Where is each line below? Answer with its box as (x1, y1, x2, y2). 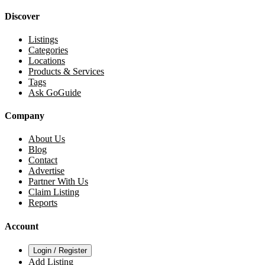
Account (5, 221, 38, 231)
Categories (28, 44, 68, 55)
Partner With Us (28, 176, 88, 187)
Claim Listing (28, 187, 79, 198)
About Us (28, 134, 65, 144)
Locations (28, 55, 65, 66)
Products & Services (28, 66, 104, 76)
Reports (28, 198, 57, 208)
